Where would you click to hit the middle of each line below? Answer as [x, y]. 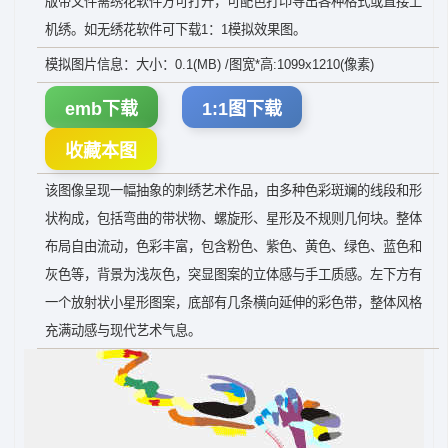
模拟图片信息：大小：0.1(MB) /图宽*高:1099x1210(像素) [209, 64]
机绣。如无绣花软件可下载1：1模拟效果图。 [175, 29]
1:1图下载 [242, 109]
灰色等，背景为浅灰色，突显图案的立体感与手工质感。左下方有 [233, 274]
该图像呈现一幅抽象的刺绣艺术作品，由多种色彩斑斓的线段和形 [233, 190]
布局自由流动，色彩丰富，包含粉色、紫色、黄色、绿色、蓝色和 [233, 246]
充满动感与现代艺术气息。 [123, 330]
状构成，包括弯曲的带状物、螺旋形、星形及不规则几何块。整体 [233, 218]
